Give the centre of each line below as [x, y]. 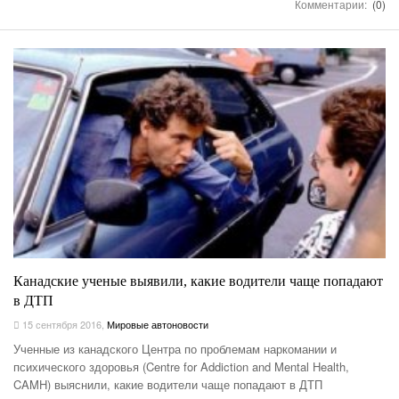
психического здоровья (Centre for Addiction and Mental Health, [181, 366]
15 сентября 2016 [61, 324]
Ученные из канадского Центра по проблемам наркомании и [175, 348]
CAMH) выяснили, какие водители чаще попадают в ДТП [168, 384]
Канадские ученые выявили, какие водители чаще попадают [198, 281]
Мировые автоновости [158, 324]
